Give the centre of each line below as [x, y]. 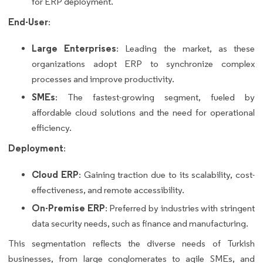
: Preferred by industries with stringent [180, 208]
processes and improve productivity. [103, 79]
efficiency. [52, 128]
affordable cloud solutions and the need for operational [143, 113]
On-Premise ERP [68, 208]
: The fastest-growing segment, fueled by [155, 97]
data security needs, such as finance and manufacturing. [140, 224]
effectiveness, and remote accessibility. [108, 190]
